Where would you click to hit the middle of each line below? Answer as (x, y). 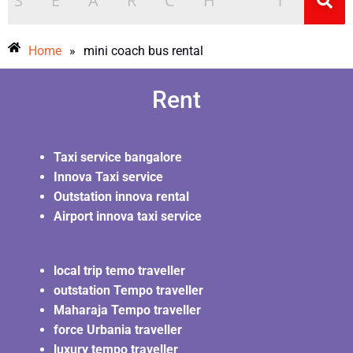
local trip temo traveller (119, 270)
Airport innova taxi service (128, 216)
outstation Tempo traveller (128, 290)
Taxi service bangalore (118, 157)
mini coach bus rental (143, 50)
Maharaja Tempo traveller (127, 310)
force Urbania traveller (118, 329)
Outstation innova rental (121, 196)
